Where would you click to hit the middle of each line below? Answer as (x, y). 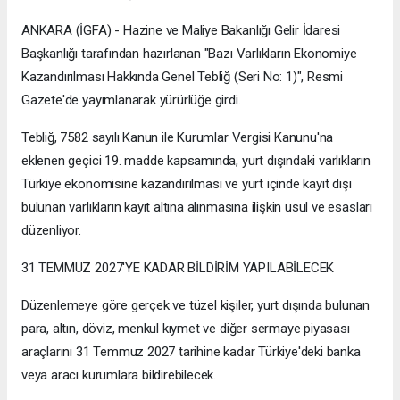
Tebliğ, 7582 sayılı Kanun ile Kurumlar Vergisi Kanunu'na (178, 138)
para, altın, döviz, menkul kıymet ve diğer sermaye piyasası (186, 329)
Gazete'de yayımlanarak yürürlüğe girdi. (131, 100)
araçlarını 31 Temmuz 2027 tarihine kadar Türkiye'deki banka (191, 352)
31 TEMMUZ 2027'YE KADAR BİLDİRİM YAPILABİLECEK (178, 268)
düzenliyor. (51, 231)
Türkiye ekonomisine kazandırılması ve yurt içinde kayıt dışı (187, 184)
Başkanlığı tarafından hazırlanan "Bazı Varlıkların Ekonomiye (189, 54)
